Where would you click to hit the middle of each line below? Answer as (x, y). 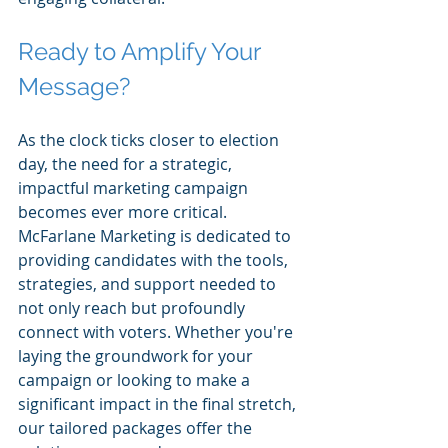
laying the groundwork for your (137, 355)
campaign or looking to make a (136, 379)
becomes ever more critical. (124, 211)
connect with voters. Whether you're (157, 331)
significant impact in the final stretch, (159, 403)
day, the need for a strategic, (127, 163)
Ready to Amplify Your (142, 51)
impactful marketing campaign (135, 187)
